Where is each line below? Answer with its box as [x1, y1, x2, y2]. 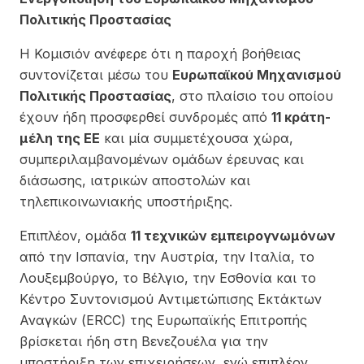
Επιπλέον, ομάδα [19, 227, 131, 244]
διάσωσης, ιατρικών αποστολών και [19, 171, 250, 188]
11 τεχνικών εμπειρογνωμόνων [131, 227, 336, 244]
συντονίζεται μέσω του [19, 66, 172, 83]
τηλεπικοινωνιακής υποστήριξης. [19, 193, 232, 210]
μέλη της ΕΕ [19, 129, 100, 146]
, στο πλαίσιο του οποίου [171, 87, 333, 104]
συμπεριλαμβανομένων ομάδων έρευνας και [19, 150, 304, 167]
